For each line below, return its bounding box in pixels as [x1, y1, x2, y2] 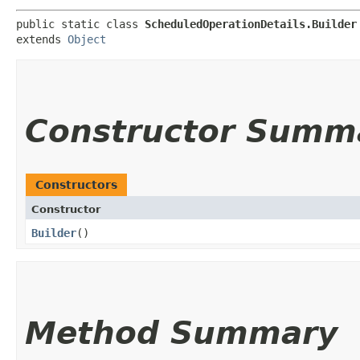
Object [67, 32, 106, 46]
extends [16, 32, 67, 46]
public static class [16, 17, 145, 31]
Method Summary [25, 314, 337, 351]
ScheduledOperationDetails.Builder [145, 17, 357, 31]
